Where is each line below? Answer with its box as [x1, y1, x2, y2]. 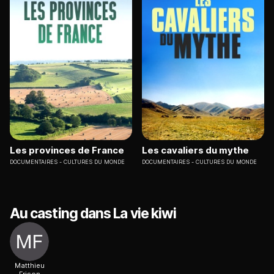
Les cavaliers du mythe [142, 144, 249, 157]
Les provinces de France [10, 144, 124, 157]
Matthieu [14, 261, 45, 270]
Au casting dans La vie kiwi [10, 205, 177, 223]
